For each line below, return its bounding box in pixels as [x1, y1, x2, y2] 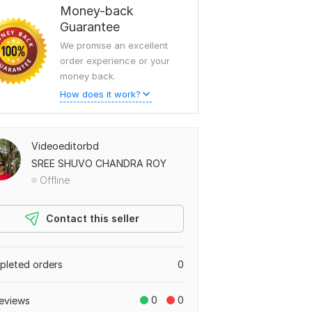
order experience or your [60, 55, 170, 66]
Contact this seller [46, 212, 139, 224]
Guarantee [60, 19, 120, 34]
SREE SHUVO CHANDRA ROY [31, 157, 166, 169]
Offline [40, 174, 70, 186]
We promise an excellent [60, 40, 168, 51]
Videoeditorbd [31, 140, 99, 152]
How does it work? [60, 88, 141, 100]
